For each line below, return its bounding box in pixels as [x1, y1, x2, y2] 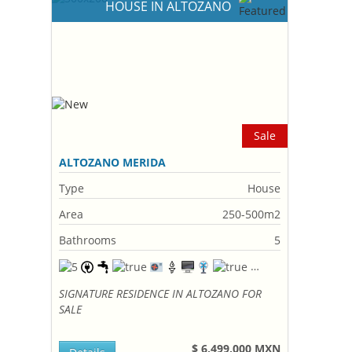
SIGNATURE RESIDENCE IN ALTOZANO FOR [59, 286, 262, 301]
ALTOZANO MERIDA [59, 155, 167, 170]
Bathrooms [59, 233, 117, 247]
